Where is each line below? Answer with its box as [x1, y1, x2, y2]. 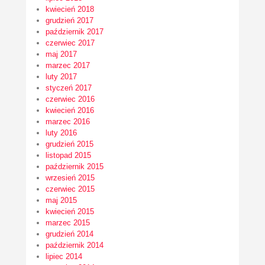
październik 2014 [46, 241, 104, 250]
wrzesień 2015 [46, 173, 95, 183]
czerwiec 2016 [46, 95, 95, 104]
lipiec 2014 [46, 252, 82, 261]
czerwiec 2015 [46, 185, 95, 194]
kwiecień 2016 [46, 106, 94, 115]
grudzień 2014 [46, 230, 93, 239]
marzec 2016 [46, 117, 90, 127]
